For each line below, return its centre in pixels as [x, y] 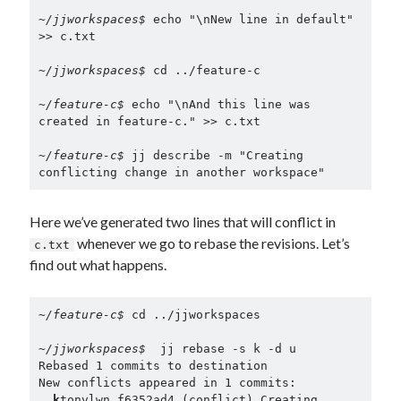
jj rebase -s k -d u [224, 348]
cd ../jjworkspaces [196, 314]
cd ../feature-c [206, 71]
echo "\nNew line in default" [253, 20]
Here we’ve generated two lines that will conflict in [183, 222]
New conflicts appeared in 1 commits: [167, 382]
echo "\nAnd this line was [221, 105]
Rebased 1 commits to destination [153, 365]
